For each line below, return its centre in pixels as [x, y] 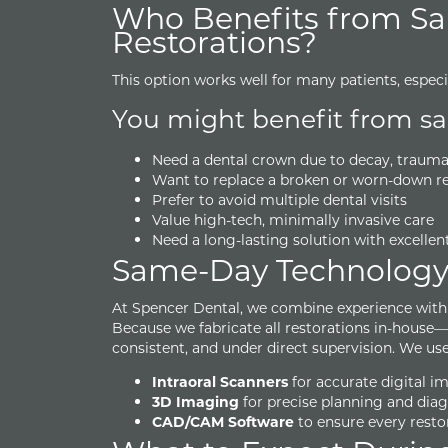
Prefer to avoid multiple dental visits [279, 200]
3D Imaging [195, 402]
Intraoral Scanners [220, 382]
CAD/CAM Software [223, 422]
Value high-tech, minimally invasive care [293, 220]
